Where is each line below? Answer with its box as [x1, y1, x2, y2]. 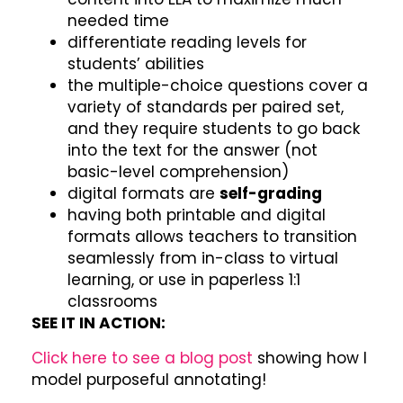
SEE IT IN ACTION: [31, 312, 166, 335]
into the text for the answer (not [67, 139, 318, 162]
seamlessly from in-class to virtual [67, 247, 338, 270]
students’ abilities [67, 53, 204, 76]
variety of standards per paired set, [67, 96, 344, 119]
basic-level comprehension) [67, 161, 289, 184]
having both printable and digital [67, 204, 326, 227]
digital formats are [67, 183, 219, 205]
